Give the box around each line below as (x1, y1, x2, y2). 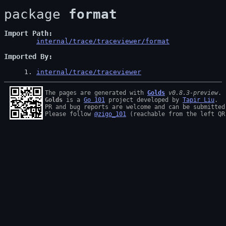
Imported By (4, 52, 48, 61)
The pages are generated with (45, 89, 147, 96)
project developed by (105, 96, 183, 103)
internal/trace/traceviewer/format (36, 37, 169, 45)
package (4, 7, 69, 22)
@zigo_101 (94, 110, 126, 118)
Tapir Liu (183, 96, 214, 103)
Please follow (45, 110, 94, 118)
